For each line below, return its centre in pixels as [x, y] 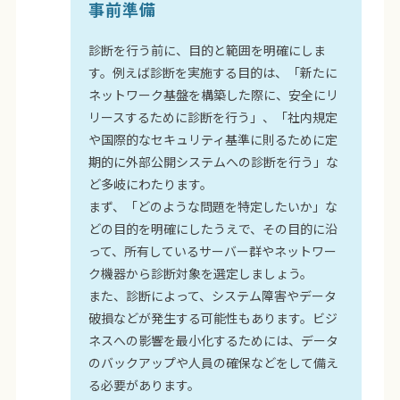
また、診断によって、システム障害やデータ [213, 296]
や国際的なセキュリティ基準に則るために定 [213, 140]
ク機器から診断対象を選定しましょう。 [201, 274]
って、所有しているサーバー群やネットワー [213, 251]
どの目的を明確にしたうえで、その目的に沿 [213, 229]
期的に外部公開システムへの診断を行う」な [214, 162]
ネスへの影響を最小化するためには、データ [214, 341]
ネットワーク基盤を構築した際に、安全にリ [214, 95]
